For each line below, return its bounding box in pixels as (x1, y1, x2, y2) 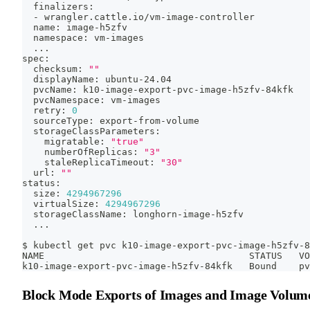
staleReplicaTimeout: (22, 156, 161, 167)
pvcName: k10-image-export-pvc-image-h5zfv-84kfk (22, 84, 293, 95)
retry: (22, 104, 72, 116)
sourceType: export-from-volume (22, 115, 199, 126)
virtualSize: (22, 198, 105, 209)
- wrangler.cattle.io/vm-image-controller (22, 11, 255, 22)
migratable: (22, 136, 111, 147)
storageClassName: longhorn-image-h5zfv (22, 208, 244, 219)
